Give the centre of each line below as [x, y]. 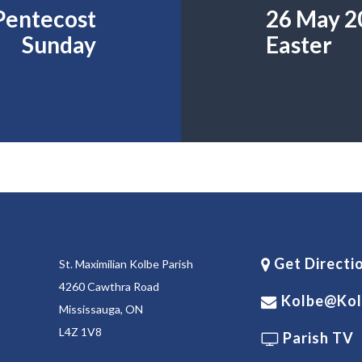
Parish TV [316, 338]
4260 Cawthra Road [109, 286]
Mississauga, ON [101, 309]
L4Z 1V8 [80, 332]
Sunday [59, 44]
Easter [299, 44]
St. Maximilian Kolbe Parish [126, 264]
